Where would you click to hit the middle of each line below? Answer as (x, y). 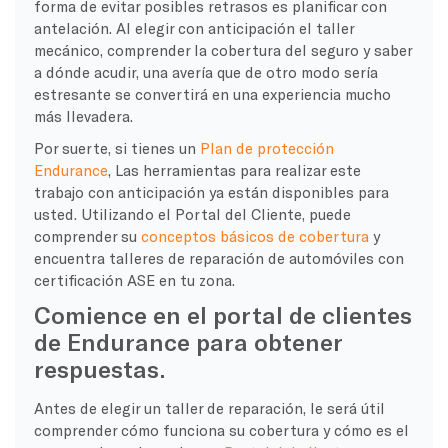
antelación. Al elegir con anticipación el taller (193, 27)
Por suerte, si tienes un (116, 147)
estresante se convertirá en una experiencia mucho (212, 93)
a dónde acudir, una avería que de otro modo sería (205, 71)
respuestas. (99, 368)
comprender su (87, 235)
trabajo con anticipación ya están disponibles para (211, 191)
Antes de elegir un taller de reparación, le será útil (209, 407)
